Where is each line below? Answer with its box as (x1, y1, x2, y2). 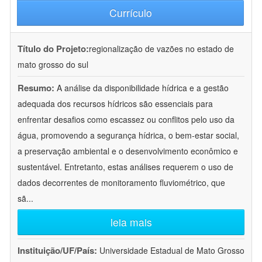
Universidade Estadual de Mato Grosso (99, 244, 244, 257)
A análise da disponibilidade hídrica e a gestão (57, 82, 229, 94)
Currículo (109, 5, 152, 20)
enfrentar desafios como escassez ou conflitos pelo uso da (18, 113, 235, 126)
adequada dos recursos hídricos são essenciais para (18, 98, 213, 110)
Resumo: (18, 81, 54, 95)
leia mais (110, 215, 152, 230)
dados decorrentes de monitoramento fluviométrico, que (18, 177, 225, 189)
